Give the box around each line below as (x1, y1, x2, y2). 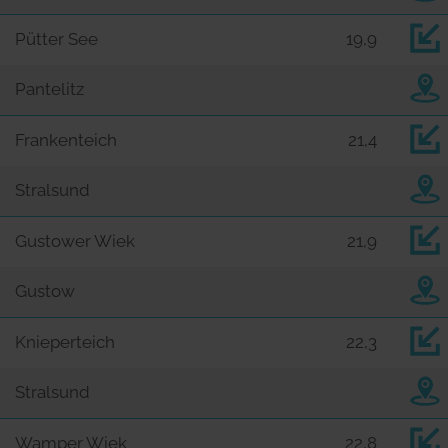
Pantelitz (15, 78, 84, 99)
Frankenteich (15, 129, 117, 150)
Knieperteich (15, 331, 115, 352)
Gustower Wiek (15, 230, 135, 251)
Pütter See (15, 28, 98, 49)
